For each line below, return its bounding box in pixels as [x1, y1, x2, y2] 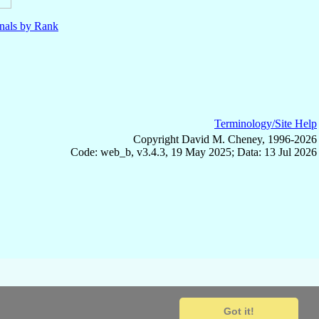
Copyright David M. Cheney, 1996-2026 [133, 132, 317, 145]
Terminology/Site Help [214, 117, 317, 130]
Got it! [224, 305, 255, 318]
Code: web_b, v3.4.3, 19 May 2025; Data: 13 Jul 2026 [70, 145, 317, 158]
